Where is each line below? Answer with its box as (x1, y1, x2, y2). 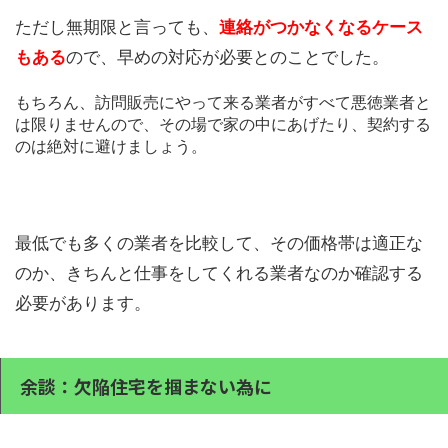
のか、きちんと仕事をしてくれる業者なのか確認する (15, 263, 423, 284)
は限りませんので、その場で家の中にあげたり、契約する (15, 114, 431, 135)
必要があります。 (15, 293, 151, 314)
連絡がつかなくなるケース (219, 17, 423, 38)
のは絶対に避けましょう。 (15, 136, 207, 157)
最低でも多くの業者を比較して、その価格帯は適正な (15, 233, 423, 254)
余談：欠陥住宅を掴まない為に (20, 373, 272, 400)
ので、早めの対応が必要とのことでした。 (66, 47, 389, 68)
